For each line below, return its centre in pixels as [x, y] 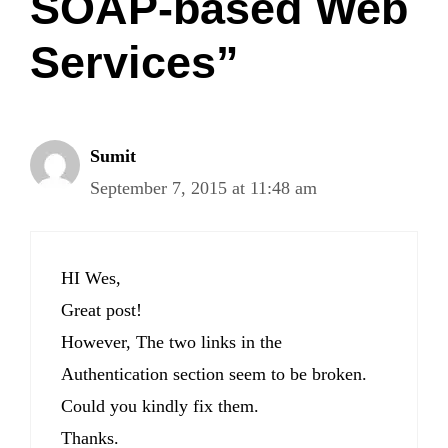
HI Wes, [91, 277]
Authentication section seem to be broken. [214, 373]
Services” [134, 62]
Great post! [101, 309]
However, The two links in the [171, 341]
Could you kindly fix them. [160, 405]
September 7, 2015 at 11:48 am [203, 187]
